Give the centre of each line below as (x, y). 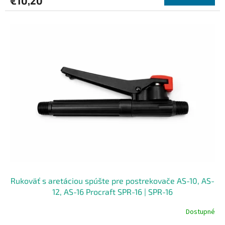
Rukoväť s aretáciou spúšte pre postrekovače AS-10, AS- (113, 180)
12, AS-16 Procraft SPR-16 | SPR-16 (113, 191)
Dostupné (200, 212)
